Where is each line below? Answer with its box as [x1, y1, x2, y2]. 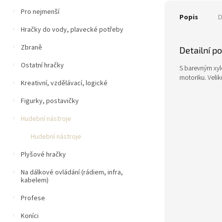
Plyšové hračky [21, 150, 66, 160]
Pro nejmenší [21, 7, 59, 17]
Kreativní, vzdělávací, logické [21, 78, 108, 88]
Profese [21, 193, 45, 203]
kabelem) [21, 175, 49, 185]
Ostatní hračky [21, 60, 64, 70]
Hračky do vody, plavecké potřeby [21, 25, 123, 35]
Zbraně [21, 43, 42, 53]
